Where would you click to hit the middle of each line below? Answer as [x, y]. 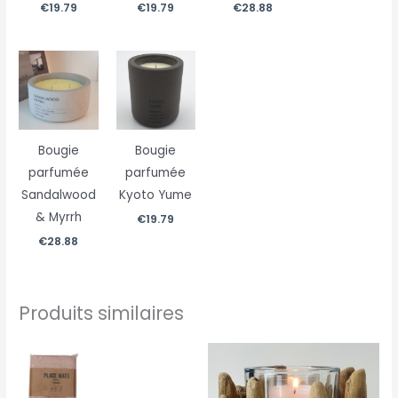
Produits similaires [102, 314]
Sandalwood [58, 195]
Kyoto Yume [156, 195]
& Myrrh [58, 218]
